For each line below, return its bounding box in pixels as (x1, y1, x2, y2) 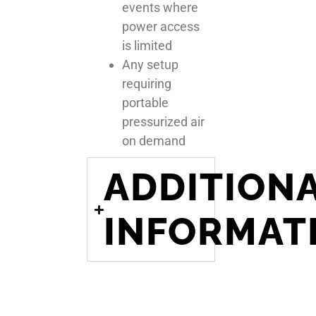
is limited (122, 38, 173, 53)
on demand (122, 133, 186, 148)
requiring (122, 76, 172, 91)
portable (122, 95, 169, 110)
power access (122, 19, 200, 34)
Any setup (122, 57, 179, 72)
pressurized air (122, 114, 205, 129)
